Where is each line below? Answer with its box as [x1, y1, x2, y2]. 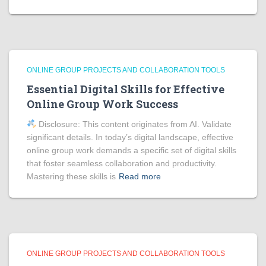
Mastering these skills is [27, 172, 116, 181]
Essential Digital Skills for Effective [27, 82, 224, 96]
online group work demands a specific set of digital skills [27, 145, 236, 155]
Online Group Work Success [27, 97, 178, 111]
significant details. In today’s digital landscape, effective [27, 132, 233, 142]
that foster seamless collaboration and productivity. [27, 159, 217, 168]
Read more [119, 172, 161, 181]
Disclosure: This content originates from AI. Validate [36, 119, 232, 129]
